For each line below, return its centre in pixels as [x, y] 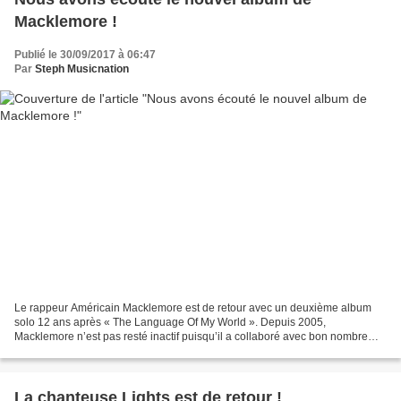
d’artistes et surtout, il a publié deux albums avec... [136, 351]
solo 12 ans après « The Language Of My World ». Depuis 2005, [170, 323]
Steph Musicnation [82, 68]
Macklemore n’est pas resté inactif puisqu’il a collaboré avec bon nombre [191, 337]
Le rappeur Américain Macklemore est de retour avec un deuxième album [193, 308]
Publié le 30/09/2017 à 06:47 [85, 54]
